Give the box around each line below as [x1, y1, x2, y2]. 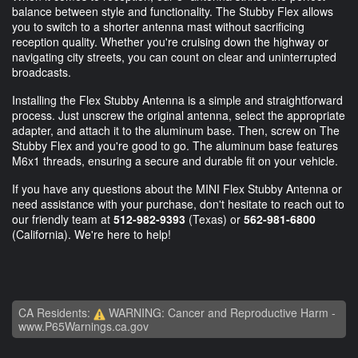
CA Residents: [18, 304, 93, 321]
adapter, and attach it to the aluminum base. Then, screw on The [12, 122, 340, 139]
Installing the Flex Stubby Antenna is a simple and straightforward [12, 92, 343, 109]
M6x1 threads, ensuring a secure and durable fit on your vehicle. [12, 153, 338, 169]
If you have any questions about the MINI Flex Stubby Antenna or [12, 181, 342, 197]
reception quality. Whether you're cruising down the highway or [12, 34, 328, 50]
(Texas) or [185, 211, 244, 228]
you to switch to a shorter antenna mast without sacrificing [12, 18, 304, 35]
